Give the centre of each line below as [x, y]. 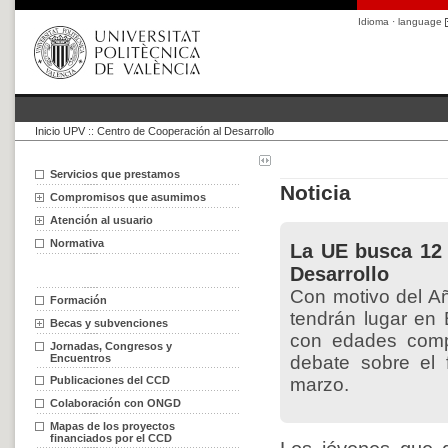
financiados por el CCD [111, 438]
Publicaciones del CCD [110, 380]
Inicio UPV [60, 131]
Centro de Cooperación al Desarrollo [185, 131]
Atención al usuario [101, 220]
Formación [78, 300]
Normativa [77, 243]
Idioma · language [401, 21]
